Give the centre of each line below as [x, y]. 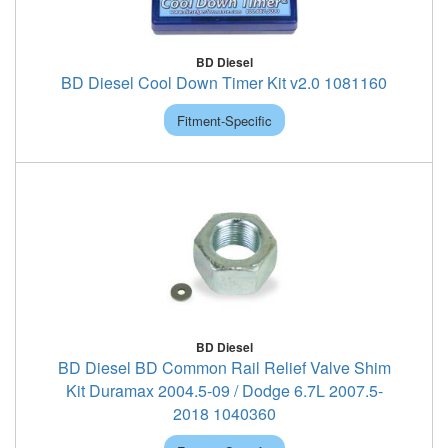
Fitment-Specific [224, 120]
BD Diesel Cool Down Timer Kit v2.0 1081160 [224, 82]
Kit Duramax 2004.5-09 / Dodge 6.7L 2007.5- [224, 390]
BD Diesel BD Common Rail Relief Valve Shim [224, 367]
